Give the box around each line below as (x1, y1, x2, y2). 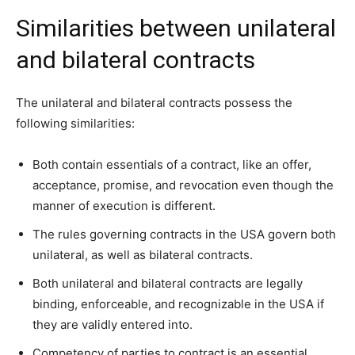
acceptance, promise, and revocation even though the (32, 177, 334, 193)
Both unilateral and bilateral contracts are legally (32, 275, 303, 291)
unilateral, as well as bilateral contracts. (32, 246, 253, 262)
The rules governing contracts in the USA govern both (32, 226, 336, 242)
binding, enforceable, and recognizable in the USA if (32, 296, 324, 311)
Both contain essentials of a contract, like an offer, (32, 156, 311, 172)
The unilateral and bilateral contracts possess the (16, 94, 292, 110)
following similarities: (16, 115, 135, 131)
